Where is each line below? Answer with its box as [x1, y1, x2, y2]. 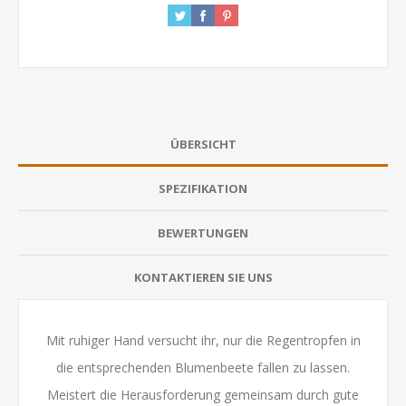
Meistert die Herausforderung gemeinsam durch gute [47, 385, 359, 403]
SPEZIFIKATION [159, 179, 247, 197]
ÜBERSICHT [169, 135, 237, 152]
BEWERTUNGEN [158, 224, 248, 241]
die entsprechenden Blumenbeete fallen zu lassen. [56, 358, 350, 376]
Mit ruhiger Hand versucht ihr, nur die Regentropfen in [45, 331, 361, 349]
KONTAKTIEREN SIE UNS [133, 268, 273, 285]
